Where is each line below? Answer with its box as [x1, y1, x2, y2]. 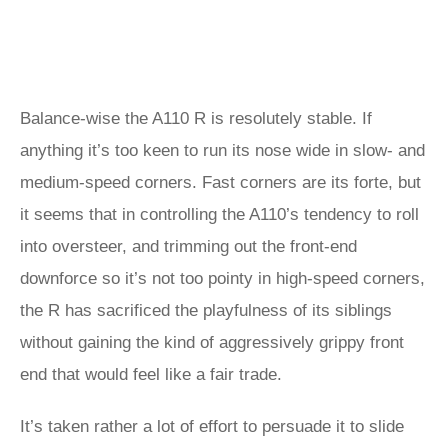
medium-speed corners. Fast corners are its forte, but [20, 173, 421, 192]
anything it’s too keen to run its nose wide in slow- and [20, 141, 425, 160]
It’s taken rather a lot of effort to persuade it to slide [20, 417, 404, 436]
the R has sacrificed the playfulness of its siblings [20, 301, 392, 320]
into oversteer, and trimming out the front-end [20, 237, 357, 256]
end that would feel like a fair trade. [20, 365, 287, 384]
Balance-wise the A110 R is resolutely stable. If [20, 109, 372, 128]
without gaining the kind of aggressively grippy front [20, 333, 404, 352]
